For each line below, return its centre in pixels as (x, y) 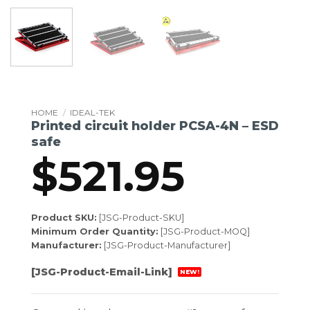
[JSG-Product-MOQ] (204, 232)
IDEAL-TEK (93, 113)
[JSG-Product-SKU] (140, 218)
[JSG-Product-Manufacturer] (166, 246)
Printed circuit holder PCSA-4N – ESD (155, 126)
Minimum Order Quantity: (95, 232)
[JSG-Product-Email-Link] (103, 272)
